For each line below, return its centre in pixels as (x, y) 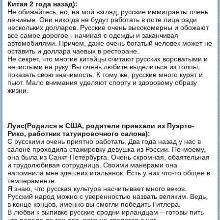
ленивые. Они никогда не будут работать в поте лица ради (102, 19)
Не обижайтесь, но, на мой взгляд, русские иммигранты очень (108, 12)
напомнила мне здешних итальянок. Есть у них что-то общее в (109, 173)
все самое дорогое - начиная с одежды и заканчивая (93, 35)
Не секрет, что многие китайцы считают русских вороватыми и (108, 59)
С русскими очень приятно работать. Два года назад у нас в (104, 141)
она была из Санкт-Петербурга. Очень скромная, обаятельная (109, 157)
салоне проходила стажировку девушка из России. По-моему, (107, 149)
